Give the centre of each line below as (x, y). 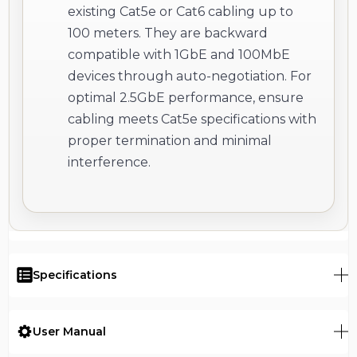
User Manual (69, 331)
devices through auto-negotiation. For (190, 76)
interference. (109, 162)
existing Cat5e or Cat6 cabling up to (180, 11)
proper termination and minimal (170, 140)
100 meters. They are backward (168, 33)
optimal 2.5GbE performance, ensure (186, 97)
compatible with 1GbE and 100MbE (179, 54)
